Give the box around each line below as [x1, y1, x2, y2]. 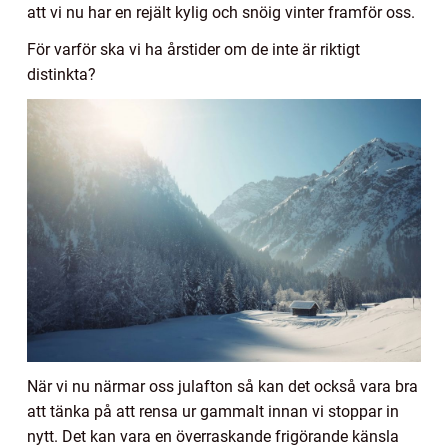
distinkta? [27, 65, 96, 85]
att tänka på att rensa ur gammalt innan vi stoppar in [27, 401, 399, 421]
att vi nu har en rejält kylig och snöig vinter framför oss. [27, 3, 415, 23]
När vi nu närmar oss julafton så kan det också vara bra [27, 376, 418, 396]
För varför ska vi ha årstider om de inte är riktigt [27, 40, 360, 60]
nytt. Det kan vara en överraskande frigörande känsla [27, 426, 399, 446]
